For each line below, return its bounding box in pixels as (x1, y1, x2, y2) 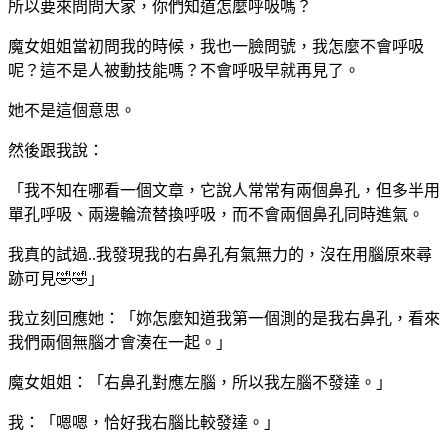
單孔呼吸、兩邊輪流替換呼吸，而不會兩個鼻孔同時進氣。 (8, 205, 424, 223)
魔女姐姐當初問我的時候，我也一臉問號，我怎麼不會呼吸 (8, 37, 424, 55)
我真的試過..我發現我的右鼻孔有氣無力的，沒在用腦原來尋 (8, 245, 432, 263)
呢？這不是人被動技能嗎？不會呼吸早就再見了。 (8, 61, 360, 79)
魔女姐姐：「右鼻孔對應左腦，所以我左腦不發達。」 (8, 373, 392, 391)
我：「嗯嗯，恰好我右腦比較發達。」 (8, 413, 280, 431)
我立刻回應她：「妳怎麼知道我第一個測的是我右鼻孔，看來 (8, 309, 440, 327)
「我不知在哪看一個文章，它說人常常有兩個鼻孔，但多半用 (8, 181, 440, 199)
